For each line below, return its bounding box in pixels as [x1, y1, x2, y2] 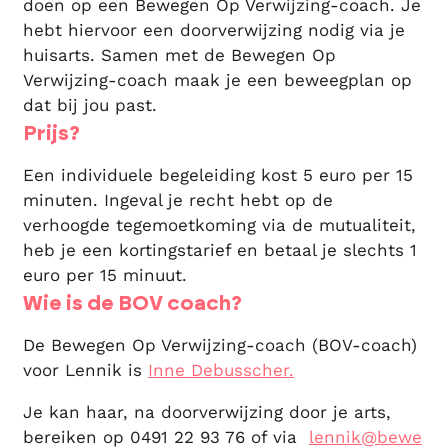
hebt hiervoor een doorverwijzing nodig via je [23, 20, 405, 40]
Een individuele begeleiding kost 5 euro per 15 [23, 165, 413, 185]
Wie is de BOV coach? [23, 293, 242, 314]
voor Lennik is [23, 360, 148, 380]
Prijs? [23, 123, 80, 144]
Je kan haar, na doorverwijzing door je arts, [23, 402, 391, 422]
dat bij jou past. [23, 95, 157, 115]
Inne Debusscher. [148, 360, 294, 380]
